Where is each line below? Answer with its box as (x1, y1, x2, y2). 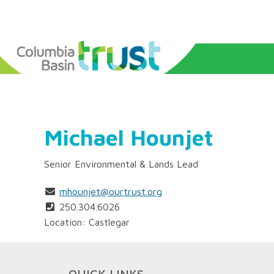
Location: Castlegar (44, 217, 130, 228)
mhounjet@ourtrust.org (59, 186, 162, 197)
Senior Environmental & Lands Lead (44, 158, 198, 169)
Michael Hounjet (44, 124, 213, 150)
